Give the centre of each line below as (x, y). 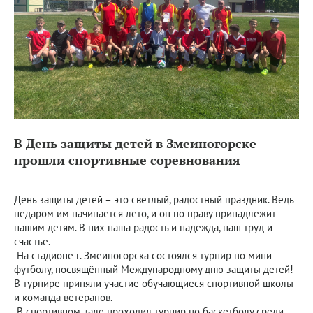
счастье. (32, 241)
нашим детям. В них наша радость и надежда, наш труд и (143, 227)
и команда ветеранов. (63, 297)
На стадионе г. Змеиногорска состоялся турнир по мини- (145, 255)
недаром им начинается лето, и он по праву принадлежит (145, 213)
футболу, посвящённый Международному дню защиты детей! (154, 269)
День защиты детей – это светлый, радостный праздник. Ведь (154, 199)
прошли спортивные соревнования (127, 160)
